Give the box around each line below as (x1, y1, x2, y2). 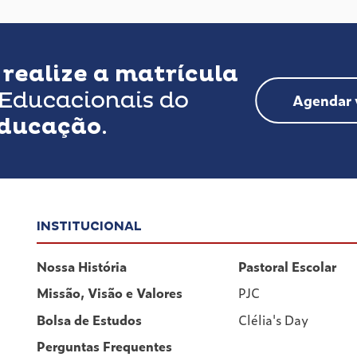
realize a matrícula (3, 60, 238, 88)
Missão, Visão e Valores (37, 283, 182, 303)
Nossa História (37, 256, 127, 276)
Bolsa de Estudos (37, 309, 142, 329)
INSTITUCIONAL (37, 218, 142, 234)
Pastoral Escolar (238, 256, 337, 276)
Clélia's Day (238, 309, 309, 329)
